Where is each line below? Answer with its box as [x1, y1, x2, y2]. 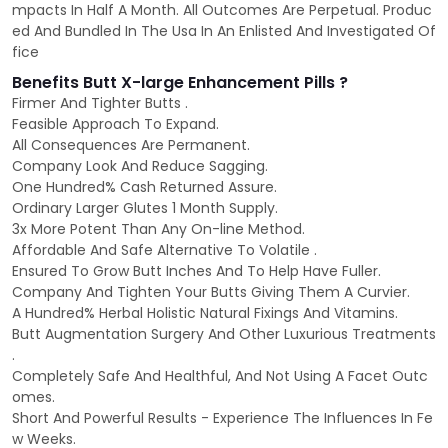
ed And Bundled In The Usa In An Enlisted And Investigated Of [12, 21, 436, 42]
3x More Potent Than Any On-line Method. [12, 219, 305, 240]
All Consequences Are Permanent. [12, 135, 250, 156]
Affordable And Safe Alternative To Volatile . [12, 240, 317, 261]
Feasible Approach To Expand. [12, 114, 219, 135]
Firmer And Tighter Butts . [12, 93, 188, 114]
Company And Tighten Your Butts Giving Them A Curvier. [12, 282, 414, 303]
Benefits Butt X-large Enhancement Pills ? [12, 71, 348, 95]
